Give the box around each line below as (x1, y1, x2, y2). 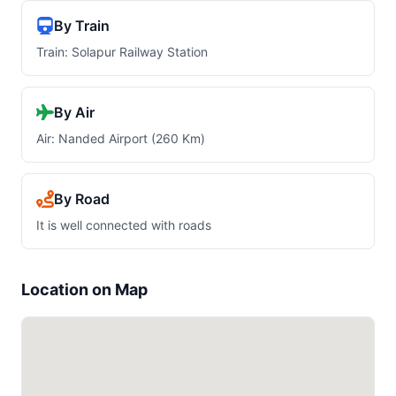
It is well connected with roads (36, 217, 211, 232)
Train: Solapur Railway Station (36, 44, 208, 59)
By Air (54, 103, 95, 121)
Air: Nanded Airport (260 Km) (36, 131, 205, 146)
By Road (54, 190, 110, 208)
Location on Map (21, 280, 148, 299)
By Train (54, 17, 110, 34)
